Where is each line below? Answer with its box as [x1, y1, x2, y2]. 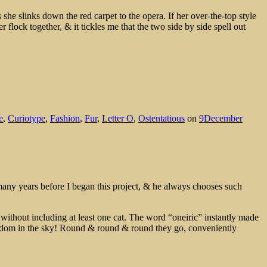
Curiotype [8, 113, 45, 124]
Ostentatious [138, 113, 185, 124]
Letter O [102, 113, 133, 124]
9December [199, 113, 243, 124]
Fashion [50, 113, 80, 124]
